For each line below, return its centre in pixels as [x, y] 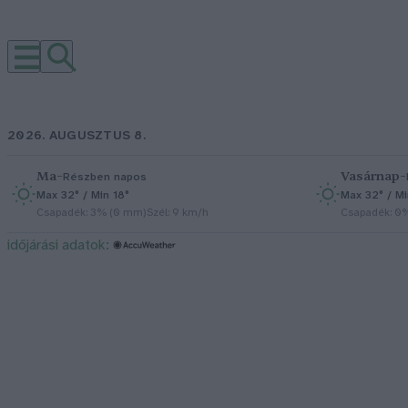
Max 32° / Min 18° [83, 195]
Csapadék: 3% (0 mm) [92, 213]
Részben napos [105, 177]
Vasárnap [370, 176]
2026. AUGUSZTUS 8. [77, 136]
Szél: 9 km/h [178, 213]
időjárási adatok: [58, 245]
